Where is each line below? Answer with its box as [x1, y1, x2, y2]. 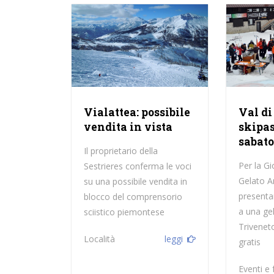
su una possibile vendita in [83, 176, 187, 188]
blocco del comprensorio [83, 191, 182, 203]
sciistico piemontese [83, 206, 165, 218]
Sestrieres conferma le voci [83, 160, 191, 172]
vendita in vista [83, 120, 172, 135]
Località [83, 233, 115, 245]
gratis [239, 236, 261, 248]
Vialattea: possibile [83, 105, 190, 120]
